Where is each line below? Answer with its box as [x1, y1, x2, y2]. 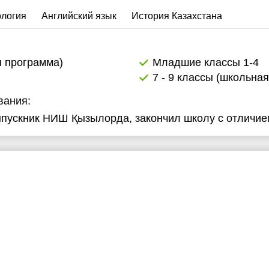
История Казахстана [131, 11, 222, 21]
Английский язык [41, 11, 116, 21]
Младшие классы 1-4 [153, 56, 259, 68]
